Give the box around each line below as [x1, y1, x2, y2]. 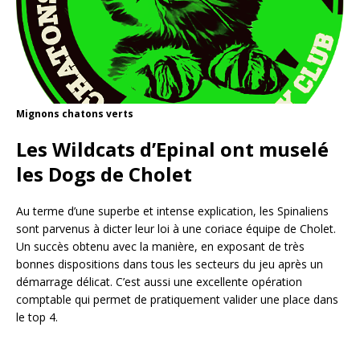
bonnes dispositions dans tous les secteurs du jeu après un [16, 256, 323, 272]
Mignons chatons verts [16, 107, 133, 121]
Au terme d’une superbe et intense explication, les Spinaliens [16, 203, 329, 219]
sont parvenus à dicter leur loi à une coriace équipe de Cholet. [16, 221, 336, 237]
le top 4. [16, 309, 58, 325]
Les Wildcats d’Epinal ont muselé [16, 136, 329, 163]
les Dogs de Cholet [16, 161, 192, 188]
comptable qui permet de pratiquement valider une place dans [16, 292, 338, 308]
